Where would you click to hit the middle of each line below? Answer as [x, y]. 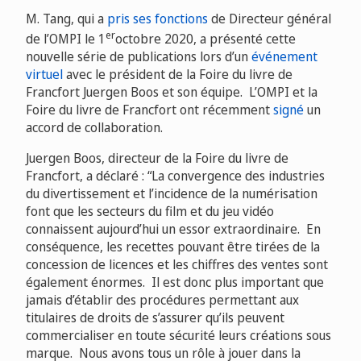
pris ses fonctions [158, 19]
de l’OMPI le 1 [66, 39]
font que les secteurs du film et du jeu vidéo [150, 212]
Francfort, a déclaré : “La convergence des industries [175, 176]
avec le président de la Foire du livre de [178, 75]
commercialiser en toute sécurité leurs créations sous [178, 336]
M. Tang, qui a [66, 19]
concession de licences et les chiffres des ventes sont [177, 265]
